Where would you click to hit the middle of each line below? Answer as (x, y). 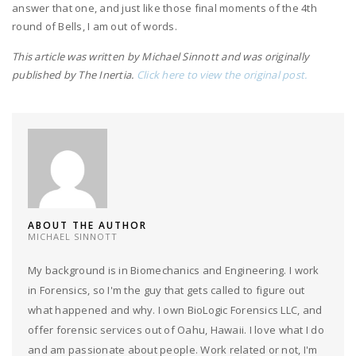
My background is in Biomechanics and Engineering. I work (174, 270)
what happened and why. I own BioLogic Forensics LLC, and (175, 310)
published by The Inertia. (74, 74)
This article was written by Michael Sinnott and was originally (161, 56)
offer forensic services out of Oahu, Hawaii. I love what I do (176, 329)
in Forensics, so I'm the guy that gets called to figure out (166, 290)
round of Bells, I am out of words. (95, 26)
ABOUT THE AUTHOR (87, 225)
